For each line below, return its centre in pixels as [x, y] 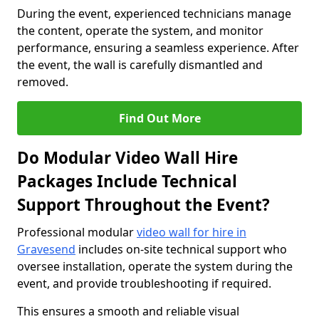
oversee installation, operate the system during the [155, 266]
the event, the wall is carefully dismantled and [140, 65]
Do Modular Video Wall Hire [127, 158]
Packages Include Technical [127, 181]
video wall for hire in [192, 232]
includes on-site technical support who [181, 249]
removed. [43, 82]
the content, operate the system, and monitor [140, 31]
